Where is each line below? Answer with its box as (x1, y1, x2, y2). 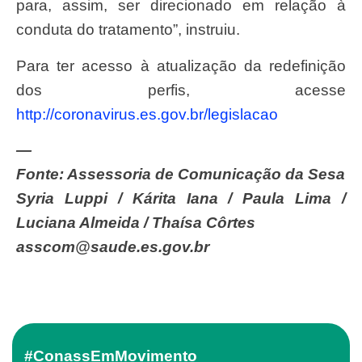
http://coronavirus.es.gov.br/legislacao (16, 105, 278, 123)
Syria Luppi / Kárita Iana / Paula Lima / (16, 190, 346, 208)
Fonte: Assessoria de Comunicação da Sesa (16, 166, 345, 183)
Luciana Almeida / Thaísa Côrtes (16, 214, 255, 232)
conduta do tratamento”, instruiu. (16, 21, 240, 39)
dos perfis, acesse (16, 81, 346, 99)
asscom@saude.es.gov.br (16, 238, 209, 256)
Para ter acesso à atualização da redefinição (16, 57, 27, 74)
